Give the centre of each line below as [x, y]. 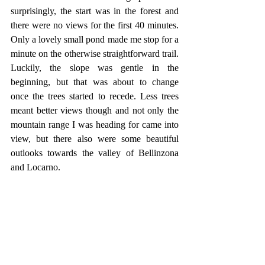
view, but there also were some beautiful [95, 139]
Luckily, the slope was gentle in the [95, 68]
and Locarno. [35, 167]
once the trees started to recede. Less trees [95, 96]
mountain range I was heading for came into [95, 125]
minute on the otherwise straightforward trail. [95, 54]
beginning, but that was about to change [95, 82]
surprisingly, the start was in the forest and [95, 11]
